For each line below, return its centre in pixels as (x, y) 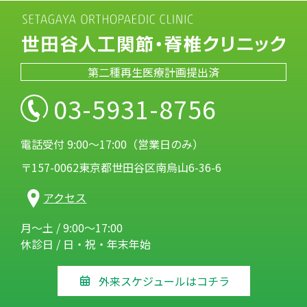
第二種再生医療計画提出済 (153, 72)
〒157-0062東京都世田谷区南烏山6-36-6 (121, 167)
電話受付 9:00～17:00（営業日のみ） (112, 144)
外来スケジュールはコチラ (164, 281)
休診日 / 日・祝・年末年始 (86, 244)
